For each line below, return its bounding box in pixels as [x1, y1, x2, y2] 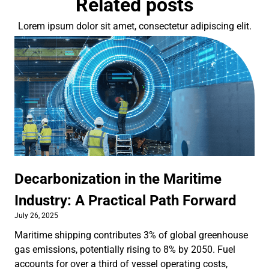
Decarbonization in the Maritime [14, 170, 222, 187]
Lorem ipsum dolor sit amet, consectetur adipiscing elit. [17, 20, 252, 32]
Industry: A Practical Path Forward [14, 192, 237, 209]
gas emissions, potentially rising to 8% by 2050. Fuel [14, 243, 235, 255]
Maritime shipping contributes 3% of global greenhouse [14, 229, 248, 241]
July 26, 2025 [14, 211, 58, 220]
